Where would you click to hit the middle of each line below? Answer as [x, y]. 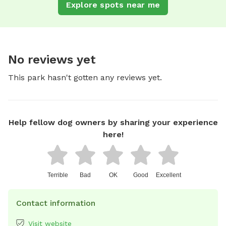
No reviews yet [52, 59]
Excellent [168, 175]
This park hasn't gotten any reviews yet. [85, 77]
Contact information [56, 203]
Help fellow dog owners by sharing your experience [113, 122]
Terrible [58, 175]
